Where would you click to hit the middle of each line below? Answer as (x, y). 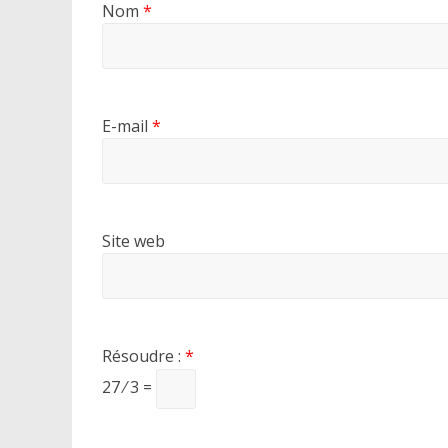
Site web (133, 240)
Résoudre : (143, 355)
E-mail (127, 125)
